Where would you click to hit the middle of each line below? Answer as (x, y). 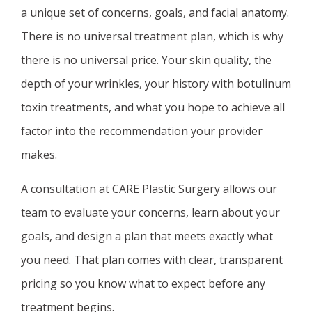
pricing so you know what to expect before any (143, 283)
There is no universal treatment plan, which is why (152, 36)
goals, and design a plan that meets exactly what (147, 236)
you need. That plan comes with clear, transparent (152, 260)
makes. (39, 155)
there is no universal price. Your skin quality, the (146, 60)
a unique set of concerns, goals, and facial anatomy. (155, 13)
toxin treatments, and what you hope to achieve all (153, 107)
